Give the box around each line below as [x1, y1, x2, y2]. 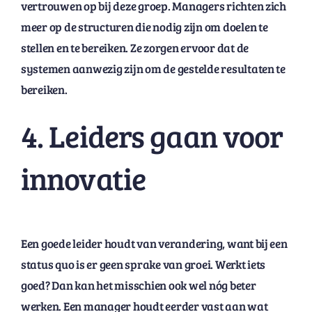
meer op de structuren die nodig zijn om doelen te [20, 19, 268, 36]
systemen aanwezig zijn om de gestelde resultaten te [20, 61, 286, 77]
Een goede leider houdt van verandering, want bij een [20, 235, 288, 251]
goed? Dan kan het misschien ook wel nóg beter [20, 276, 256, 293]
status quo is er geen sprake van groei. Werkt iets [20, 256, 266, 272]
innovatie [20, 157, 146, 199]
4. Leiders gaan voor [20, 115, 283, 157]
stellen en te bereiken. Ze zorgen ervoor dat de [20, 40, 249, 56]
